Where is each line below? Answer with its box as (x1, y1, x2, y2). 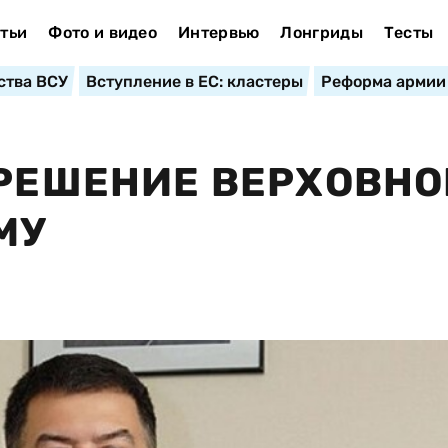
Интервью (177, 23, 260, 42)
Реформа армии (320, 72, 446, 91)
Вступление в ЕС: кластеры (85, 72, 303, 91)
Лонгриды (280, 23, 363, 42)
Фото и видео (48, 23, 158, 42)
